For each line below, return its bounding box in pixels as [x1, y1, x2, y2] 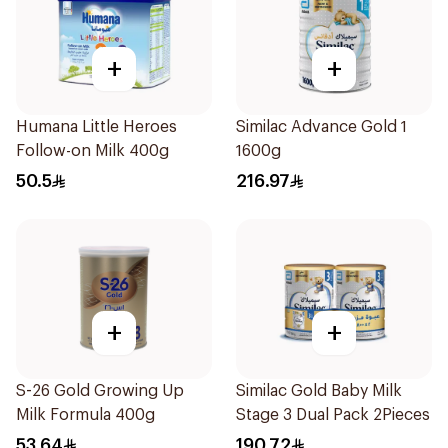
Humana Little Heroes [16, 119, 177, 135]
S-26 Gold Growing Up [16, 383, 183, 399]
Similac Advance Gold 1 [236, 119, 407, 135]
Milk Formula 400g [16, 407, 155, 423]
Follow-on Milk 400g [16, 143, 169, 159]
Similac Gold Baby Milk [236, 383, 402, 399]
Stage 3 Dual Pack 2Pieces [236, 407, 430, 423]
